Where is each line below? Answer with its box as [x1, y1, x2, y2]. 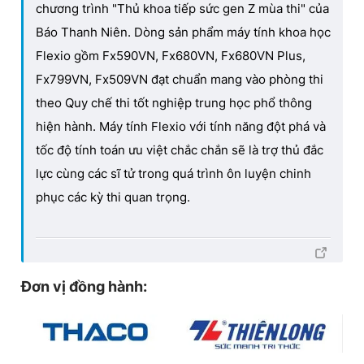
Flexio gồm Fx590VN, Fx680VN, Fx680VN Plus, [36, 47, 305, 63]
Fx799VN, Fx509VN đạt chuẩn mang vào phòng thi [36, 71, 323, 87]
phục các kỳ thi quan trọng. [36, 188, 190, 205]
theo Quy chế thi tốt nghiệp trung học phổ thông [36, 94, 312, 110]
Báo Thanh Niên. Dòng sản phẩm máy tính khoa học [36, 24, 331, 40]
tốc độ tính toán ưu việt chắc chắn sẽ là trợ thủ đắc [36, 141, 323, 158]
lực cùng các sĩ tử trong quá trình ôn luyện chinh [36, 165, 311, 181]
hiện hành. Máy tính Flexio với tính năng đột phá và [36, 118, 326, 134]
